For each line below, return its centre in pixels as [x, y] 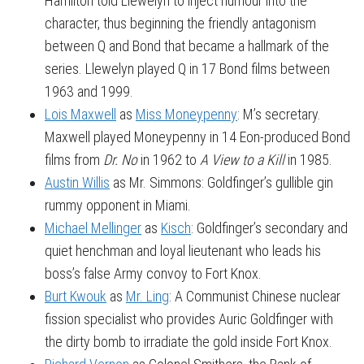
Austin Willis [77, 182]
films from [74, 160]
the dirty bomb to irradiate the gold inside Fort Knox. [188, 342]
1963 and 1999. [89, 91]
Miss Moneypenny [186, 114]
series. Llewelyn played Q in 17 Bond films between [187, 69]
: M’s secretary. [279, 114]
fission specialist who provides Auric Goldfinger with [189, 319]
